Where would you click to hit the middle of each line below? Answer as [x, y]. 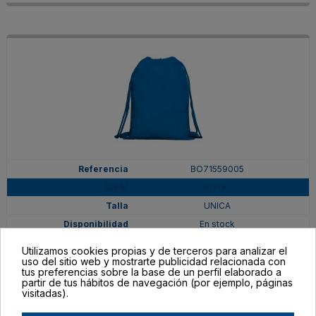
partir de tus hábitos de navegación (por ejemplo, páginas [157, 282]
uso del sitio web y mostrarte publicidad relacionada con [154, 261]
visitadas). [45, 293]
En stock [217, 224]
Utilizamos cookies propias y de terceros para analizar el [154, 250]
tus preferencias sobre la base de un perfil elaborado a [152, 272]
